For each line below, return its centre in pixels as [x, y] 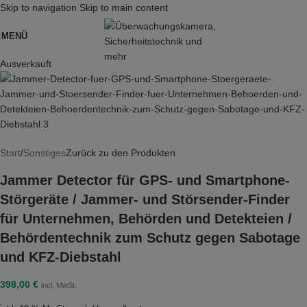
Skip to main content [124, 8]
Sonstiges [45, 153]
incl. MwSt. [59, 285]
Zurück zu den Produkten [121, 153]
